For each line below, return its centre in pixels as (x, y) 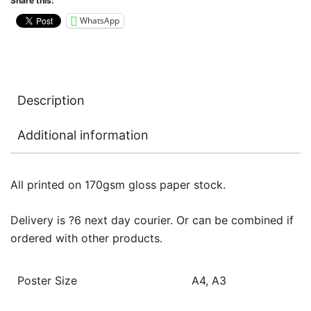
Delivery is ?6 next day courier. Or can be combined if (152, 220)
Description (51, 100)
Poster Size (47, 280)
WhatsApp (100, 21)
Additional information (83, 135)
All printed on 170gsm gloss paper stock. (118, 184)
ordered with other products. (86, 238)
